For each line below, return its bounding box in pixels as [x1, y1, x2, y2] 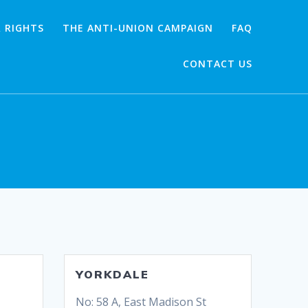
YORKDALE [76, 267, 150, 282]
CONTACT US [183, 56, 253, 70]
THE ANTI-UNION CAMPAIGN [63, 21, 214, 34]
